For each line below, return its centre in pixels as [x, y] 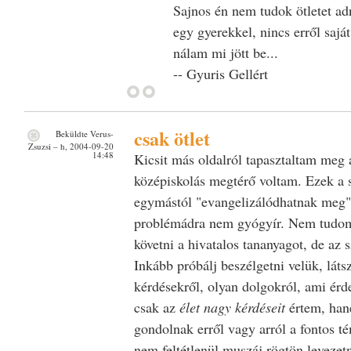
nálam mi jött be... [225, 52]
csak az [156, 307]
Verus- [101, 133]
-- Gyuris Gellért [220, 73]
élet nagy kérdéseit [232, 307]
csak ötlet [172, 138]
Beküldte [71, 133]
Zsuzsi [39, 146]
